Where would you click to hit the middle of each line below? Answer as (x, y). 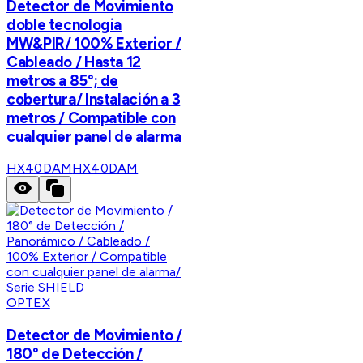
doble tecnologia (64, 24)
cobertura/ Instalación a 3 (94, 99)
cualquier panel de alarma (94, 136)
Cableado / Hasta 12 (74, 62)
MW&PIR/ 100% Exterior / (94, 43)
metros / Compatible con (91, 117)
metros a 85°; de (63, 80)
